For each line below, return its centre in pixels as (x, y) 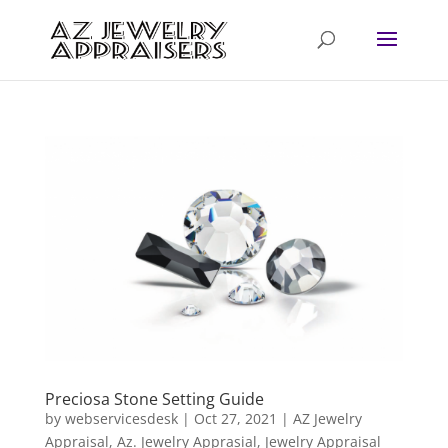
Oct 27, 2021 (235, 419)
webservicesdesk (121, 419)
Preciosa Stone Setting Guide (154, 399)
